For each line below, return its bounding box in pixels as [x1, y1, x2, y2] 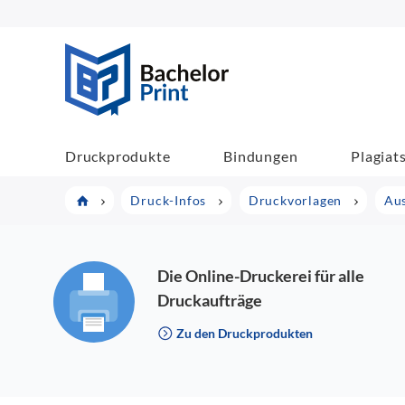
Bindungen [223, 146, 298, 165]
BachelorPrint [228, 44, 325, 61]
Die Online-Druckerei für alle [157, 266, 365, 286]
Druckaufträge [157, 290, 263, 310]
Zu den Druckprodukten [174, 325, 314, 341]
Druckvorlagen [248, 193, 343, 208]
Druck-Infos [130, 193, 207, 208]
